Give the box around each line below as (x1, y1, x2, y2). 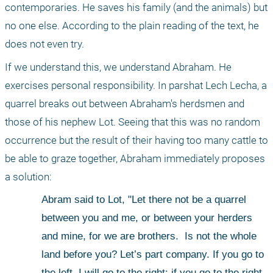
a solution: (5, 171, 52, 183)
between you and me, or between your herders (41, 212, 253, 224)
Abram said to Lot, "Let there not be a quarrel (41, 194, 247, 206)
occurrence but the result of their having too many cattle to (5, 134, 268, 147)
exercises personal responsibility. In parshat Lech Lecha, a (5, 79, 267, 92)
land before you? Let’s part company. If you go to (41, 249, 264, 261)
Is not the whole (182, 230, 257, 243)
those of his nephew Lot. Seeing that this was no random (5, 116, 260, 129)
